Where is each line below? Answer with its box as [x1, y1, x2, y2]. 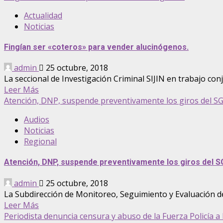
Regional [24, 136, 57, 147]
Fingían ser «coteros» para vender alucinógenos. [4, 42, 189, 52]
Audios [24, 114, 49, 125]
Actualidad [24, 9, 62, 21]
